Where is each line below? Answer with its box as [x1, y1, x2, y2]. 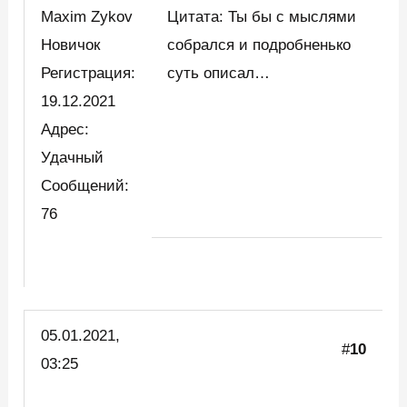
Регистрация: [41, 64, 136, 82]
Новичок [41, 35, 110, 54]
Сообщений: [41, 176, 130, 194]
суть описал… [167, 64, 271, 82]
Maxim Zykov [41, 7, 134, 25]
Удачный [41, 148, 104, 166]
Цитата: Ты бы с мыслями [167, 7, 357, 25]
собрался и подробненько [167, 35, 352, 54]
